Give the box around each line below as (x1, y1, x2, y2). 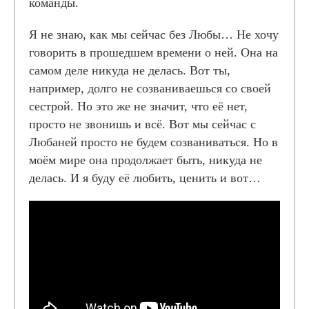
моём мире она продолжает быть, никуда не (29, 153, 262, 167)
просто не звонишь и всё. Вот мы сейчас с (29, 117, 256, 131)
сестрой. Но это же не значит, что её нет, (29, 99, 248, 113)
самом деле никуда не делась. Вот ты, (29, 63, 230, 77)
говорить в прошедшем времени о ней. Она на (29, 46, 278, 59)
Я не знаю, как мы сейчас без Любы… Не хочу (29, 28, 279, 41)
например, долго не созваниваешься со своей (29, 81, 271, 95)
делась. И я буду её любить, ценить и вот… (29, 171, 261, 185)
